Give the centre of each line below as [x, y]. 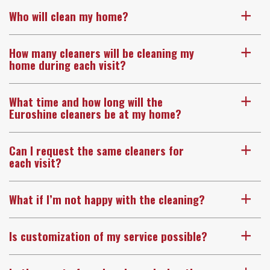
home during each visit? [67, 64]
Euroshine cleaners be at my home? [95, 113]
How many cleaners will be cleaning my [102, 52]
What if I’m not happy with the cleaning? [107, 199]
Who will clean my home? [69, 16]
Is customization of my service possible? [108, 236]
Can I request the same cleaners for [96, 150]
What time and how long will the [86, 101]
